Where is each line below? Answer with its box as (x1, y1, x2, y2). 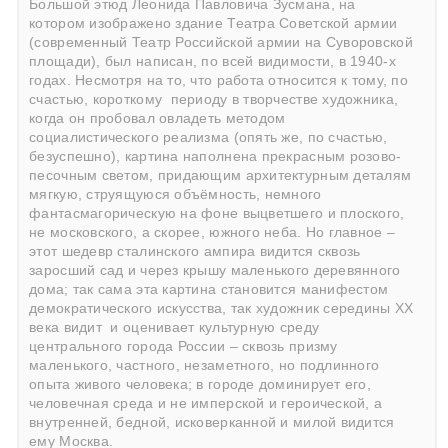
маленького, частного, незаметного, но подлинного (29, 357, 380, 373)
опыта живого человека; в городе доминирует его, (29, 376, 371, 392)
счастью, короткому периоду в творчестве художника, (29, 91, 399, 107)
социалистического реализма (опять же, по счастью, (29, 129, 388, 145)
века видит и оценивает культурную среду (29, 319, 320, 335)
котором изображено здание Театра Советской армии (29, 15, 398, 31)
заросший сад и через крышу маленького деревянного (29, 262, 401, 278)
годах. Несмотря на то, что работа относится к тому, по (29, 72, 408, 88)
